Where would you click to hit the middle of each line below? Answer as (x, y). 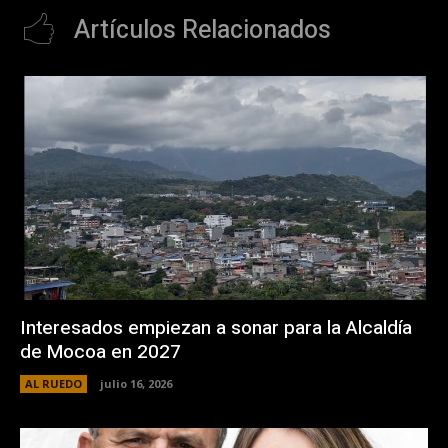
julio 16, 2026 (136, 384)
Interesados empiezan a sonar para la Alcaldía (216, 328)
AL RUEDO (53, 384)
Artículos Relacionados (202, 30)
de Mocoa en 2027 (100, 352)
